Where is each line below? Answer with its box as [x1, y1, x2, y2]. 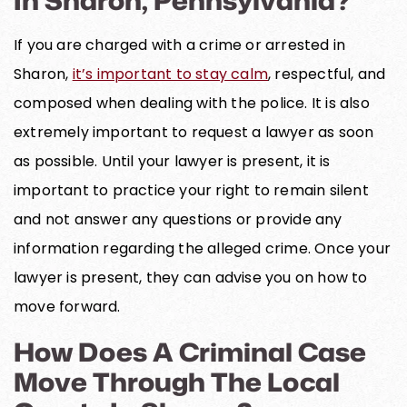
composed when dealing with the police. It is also [14, 92, 370, 114]
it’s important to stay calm [72, 63, 269, 84]
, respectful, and [268, 63, 386, 84]
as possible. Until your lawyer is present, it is [14, 150, 331, 172]
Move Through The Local [14, 362, 340, 400]
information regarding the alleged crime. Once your [14, 237, 392, 259]
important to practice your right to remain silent [14, 179, 369, 201]
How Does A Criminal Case [14, 333, 366, 370]
